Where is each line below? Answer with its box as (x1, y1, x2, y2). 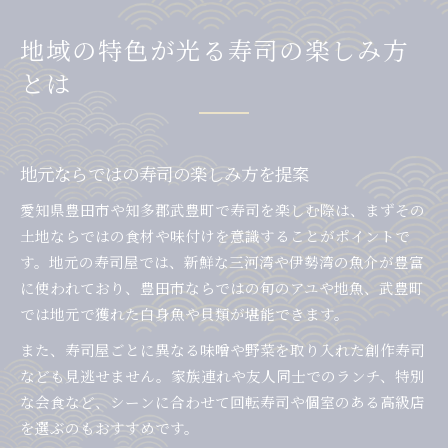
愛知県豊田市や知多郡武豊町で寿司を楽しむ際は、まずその (20, 199, 425, 221)
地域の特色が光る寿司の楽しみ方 (20, 32, 410, 68)
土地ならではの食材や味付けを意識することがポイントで (20, 225, 410, 247)
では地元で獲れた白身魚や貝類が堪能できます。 (20, 303, 349, 325)
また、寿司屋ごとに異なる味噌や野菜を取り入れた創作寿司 (20, 339, 425, 361)
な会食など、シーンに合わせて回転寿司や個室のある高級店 (20, 391, 425, 413)
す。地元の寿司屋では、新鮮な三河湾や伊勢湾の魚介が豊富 (20, 251, 424, 273)
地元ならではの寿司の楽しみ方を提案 (20, 161, 309, 187)
